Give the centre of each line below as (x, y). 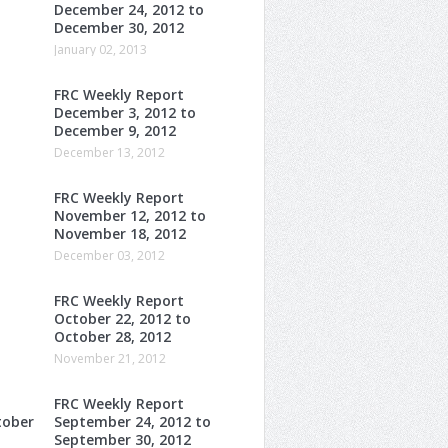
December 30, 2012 (119, 27)
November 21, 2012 (110, 358)
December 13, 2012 (109, 152)
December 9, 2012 (115, 130)
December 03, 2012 (109, 255)
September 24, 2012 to (132, 421)
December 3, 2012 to (125, 112)
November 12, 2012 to (130, 215)
